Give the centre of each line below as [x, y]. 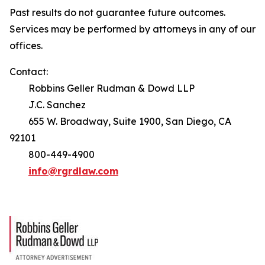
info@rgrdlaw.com [73, 171]
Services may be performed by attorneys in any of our [132, 29]
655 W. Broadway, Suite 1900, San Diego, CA [120, 121]
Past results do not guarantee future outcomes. [119, 12]
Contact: [29, 72]
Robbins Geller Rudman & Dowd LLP [102, 88]
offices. [27, 46]
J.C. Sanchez [48, 105]
